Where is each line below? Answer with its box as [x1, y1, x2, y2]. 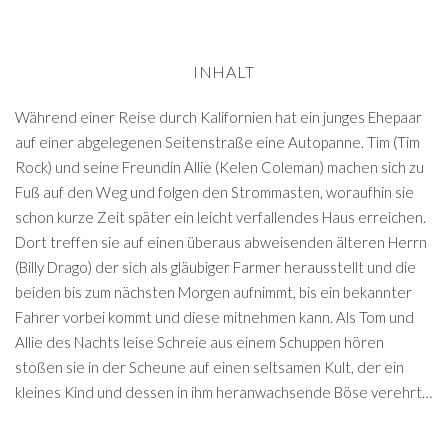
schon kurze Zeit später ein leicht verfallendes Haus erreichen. [15, 208, 426, 226]
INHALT [193, 62, 255, 81]
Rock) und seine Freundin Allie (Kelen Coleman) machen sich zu [15, 158, 424, 176]
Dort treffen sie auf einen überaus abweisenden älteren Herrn [15, 233, 427, 251]
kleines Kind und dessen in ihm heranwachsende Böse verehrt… [15, 383, 432, 401]
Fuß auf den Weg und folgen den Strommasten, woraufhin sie [15, 183, 414, 201]
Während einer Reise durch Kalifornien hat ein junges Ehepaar [15, 108, 422, 126]
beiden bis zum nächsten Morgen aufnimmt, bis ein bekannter [15, 283, 412, 301]
